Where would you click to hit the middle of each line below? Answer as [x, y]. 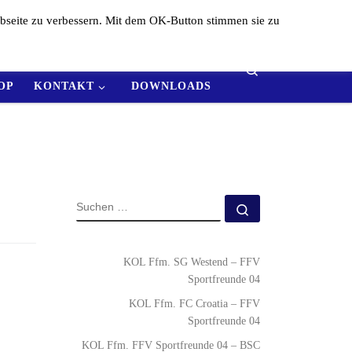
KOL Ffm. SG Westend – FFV [192, 262]
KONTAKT [64, 86]
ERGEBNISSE [100, 53]
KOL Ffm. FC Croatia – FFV [194, 303]
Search [276, 68]
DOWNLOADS [171, 86]
